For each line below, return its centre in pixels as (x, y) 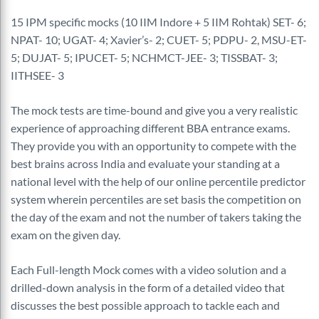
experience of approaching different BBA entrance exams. (150, 128)
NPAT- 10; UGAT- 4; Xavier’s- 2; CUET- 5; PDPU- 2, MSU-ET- (159, 40)
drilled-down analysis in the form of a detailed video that (148, 287)
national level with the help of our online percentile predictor (158, 181)
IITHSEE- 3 (37, 75)
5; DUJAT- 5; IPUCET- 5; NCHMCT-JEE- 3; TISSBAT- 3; (144, 57)
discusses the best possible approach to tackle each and (145, 305)
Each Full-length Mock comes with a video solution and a (148, 270)
